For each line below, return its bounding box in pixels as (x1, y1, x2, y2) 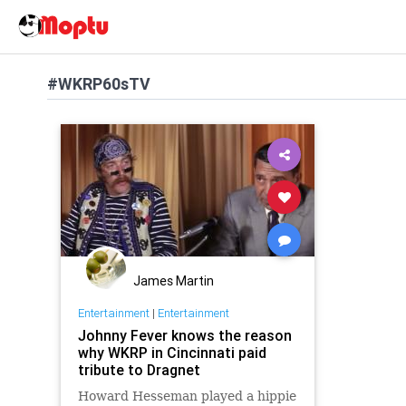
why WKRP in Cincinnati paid (77, 343, 266, 362)
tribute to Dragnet (77, 360, 200, 379)
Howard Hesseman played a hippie (77, 388, 296, 403)
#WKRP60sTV (47, 73, 150, 94)
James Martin (133, 273, 214, 289)
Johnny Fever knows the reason (77, 325, 292, 344)
